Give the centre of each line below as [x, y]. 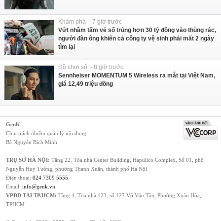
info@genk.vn [39, 186]
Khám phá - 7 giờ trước [90, 21]
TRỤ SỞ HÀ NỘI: [28, 160]
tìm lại [67, 47]
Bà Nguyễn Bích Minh [32, 142]
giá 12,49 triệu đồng [86, 84]
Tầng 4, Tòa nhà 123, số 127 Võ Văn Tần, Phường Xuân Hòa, [129, 195]
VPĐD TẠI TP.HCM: [31, 195]
